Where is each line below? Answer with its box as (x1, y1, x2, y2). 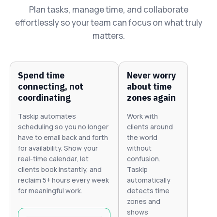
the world (126, 133, 157, 142)
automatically (126, 175, 170, 185)
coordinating (18, 92, 71, 104)
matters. (92, 30, 125, 42)
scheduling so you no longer (18, 122, 108, 132)
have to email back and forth (18, 133, 108, 142)
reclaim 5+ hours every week (18, 175, 109, 185)
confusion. (126, 154, 160, 164)
